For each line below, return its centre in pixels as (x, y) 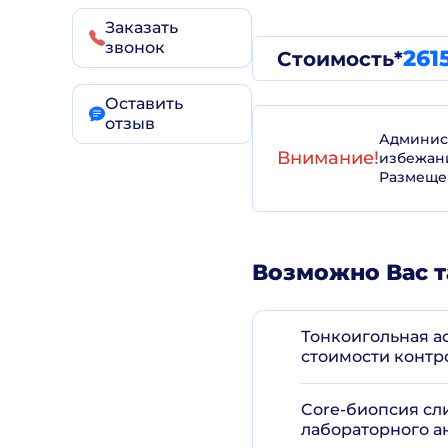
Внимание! (328, 158)
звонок (135, 47)
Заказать (141, 27)
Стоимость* (340, 58)
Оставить (144, 103)
